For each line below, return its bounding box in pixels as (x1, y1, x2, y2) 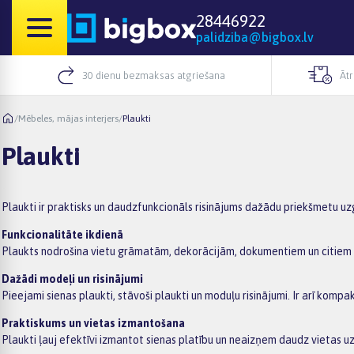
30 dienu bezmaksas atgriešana (82, 69, 226, 81)
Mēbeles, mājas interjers (18, 112, 119, 124)
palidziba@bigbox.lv (196, 30, 314, 44)
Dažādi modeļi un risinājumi (2, 272, 143, 285)
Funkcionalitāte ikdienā (2, 228, 123, 241)
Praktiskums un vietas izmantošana (2, 316, 185, 330)
